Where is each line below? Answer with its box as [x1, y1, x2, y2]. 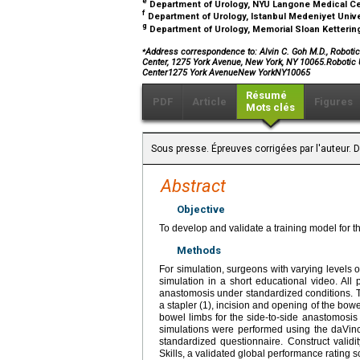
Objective [177, 203, 225, 216]
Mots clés [246, 101, 295, 114]
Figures [314, 96, 353, 108]
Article [192, 96, 227, 108]
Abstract [161, 176, 226, 197]
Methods [177, 244, 221, 257]
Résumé [246, 89, 287, 102]
